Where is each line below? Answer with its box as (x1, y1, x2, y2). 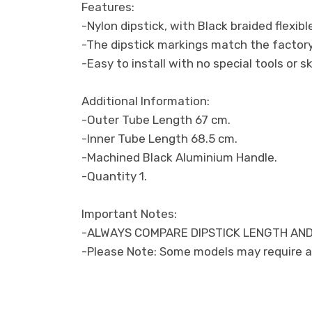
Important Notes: (81, 206, 177, 221)
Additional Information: (81, 93, 210, 108)
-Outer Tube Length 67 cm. (81, 112, 231, 127)
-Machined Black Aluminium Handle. (81, 150, 277, 164)
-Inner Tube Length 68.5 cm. (81, 131, 237, 146)
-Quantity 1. (81, 169, 147, 183)
